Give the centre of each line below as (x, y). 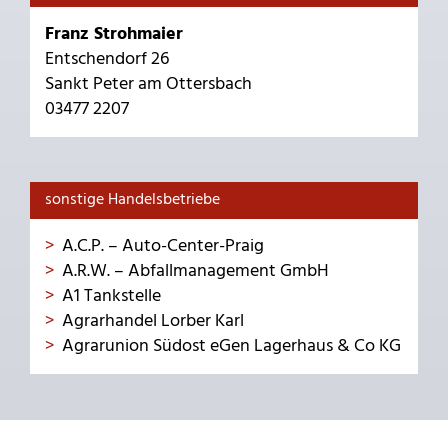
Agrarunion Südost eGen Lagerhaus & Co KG (231, 346)
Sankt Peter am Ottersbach (148, 84)
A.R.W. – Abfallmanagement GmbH (195, 271)
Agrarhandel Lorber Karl (153, 321)
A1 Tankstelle (111, 296)
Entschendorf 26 (107, 59)
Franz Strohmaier (114, 34)
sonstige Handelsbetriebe (132, 199)
